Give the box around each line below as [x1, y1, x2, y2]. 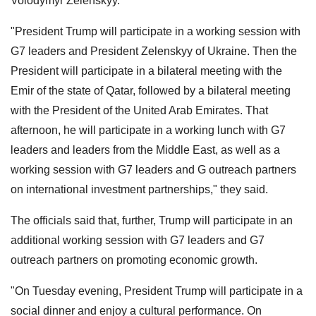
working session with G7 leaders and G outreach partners [11, 163, 296, 176]
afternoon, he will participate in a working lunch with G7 [11, 123, 286, 136]
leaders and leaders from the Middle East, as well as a [11, 143, 280, 156]
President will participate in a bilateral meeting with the [11, 64, 282, 77]
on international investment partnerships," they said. [11, 183, 268, 195]
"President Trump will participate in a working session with [11, 25, 300, 37]
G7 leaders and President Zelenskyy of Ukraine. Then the [11, 44, 297, 57]
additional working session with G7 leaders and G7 [11, 233, 265, 246]
